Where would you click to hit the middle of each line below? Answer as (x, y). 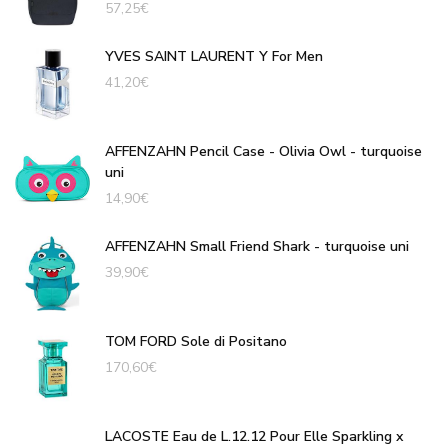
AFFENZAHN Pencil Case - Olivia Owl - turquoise (263, 151)
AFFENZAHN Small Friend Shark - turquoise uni (257, 246)
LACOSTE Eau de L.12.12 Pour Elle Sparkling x (254, 436)
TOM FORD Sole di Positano (196, 341)
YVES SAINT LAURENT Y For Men (214, 56)
